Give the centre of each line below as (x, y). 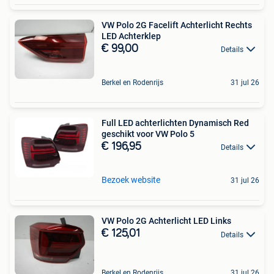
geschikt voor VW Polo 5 (148, 134)
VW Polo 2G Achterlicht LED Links (166, 221)
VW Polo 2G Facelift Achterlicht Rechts (177, 25)
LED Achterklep (131, 36)
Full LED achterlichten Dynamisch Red (175, 123)
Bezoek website (131, 180)
